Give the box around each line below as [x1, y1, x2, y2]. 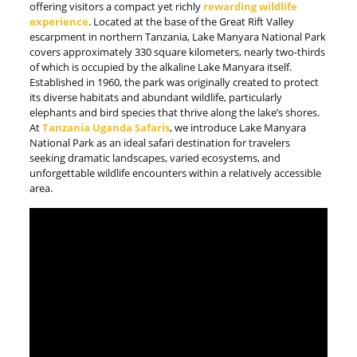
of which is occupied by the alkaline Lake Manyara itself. [29, 60, 292, 74]
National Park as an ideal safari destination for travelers [29, 135, 290, 150]
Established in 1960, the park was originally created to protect [29, 75, 319, 89]
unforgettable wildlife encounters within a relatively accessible [29, 166, 321, 180]
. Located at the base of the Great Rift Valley [88, 14, 294, 29]
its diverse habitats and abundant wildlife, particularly [29, 90, 282, 104]
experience [29, 14, 88, 29]
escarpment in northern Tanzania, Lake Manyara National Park [29, 29, 326, 44]
